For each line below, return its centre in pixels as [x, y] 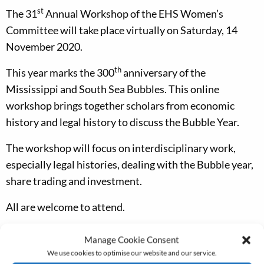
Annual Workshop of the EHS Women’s [133, 14]
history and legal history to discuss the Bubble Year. [123, 122]
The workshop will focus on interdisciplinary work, [121, 148]
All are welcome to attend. [65, 207]
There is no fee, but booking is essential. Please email [126, 233]
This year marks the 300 [60, 73]
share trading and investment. [74, 181]
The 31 [22, 14]
